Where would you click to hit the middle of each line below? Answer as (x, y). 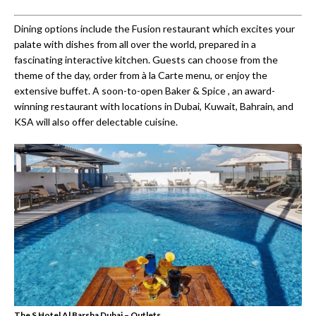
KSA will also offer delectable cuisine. (96, 121)
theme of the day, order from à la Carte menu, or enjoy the (141, 75)
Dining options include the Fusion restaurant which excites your (154, 28)
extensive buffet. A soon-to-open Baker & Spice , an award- (145, 90)
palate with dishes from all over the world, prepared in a (135, 44)
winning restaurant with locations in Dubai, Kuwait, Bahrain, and (154, 106)
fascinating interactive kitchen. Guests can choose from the (146, 59)
